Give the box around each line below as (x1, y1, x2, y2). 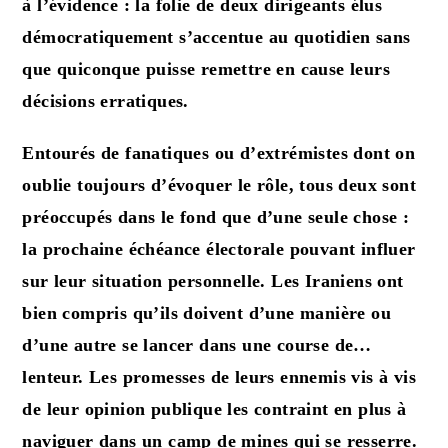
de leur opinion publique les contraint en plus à (22, 398, 407, 419)
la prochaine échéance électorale (22, 238, 290, 259)
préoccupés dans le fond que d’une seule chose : (22, 206, 410, 227)
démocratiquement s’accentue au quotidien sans (22, 26, 411, 47)
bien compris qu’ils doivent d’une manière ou (22, 302, 392, 323)
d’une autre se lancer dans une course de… (22, 334, 372, 355)
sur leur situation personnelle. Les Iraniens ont (22, 270, 404, 291)
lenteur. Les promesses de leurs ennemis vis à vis (22, 366, 417, 387)
